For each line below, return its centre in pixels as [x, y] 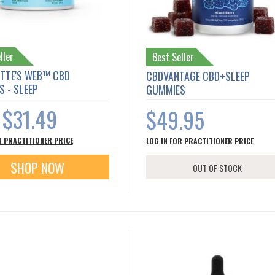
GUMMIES [165, 89]
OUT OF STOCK [218, 168]
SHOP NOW [37, 167]
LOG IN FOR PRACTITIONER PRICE [199, 141]
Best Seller [173, 57]
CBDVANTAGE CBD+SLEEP [198, 76]
